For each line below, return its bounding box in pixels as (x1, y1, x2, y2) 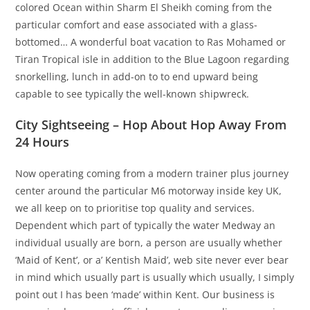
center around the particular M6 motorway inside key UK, (15, 184, 282, 198)
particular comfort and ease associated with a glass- (15, 18, 258, 32)
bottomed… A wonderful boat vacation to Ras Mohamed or (15, 35, 286, 49)
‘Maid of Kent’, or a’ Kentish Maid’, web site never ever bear (15, 253, 289, 267)
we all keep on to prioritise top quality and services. (15, 201, 255, 215)
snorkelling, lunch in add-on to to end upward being (15, 70, 259, 84)
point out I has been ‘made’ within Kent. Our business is (15, 288, 275, 302)
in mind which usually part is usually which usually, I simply (15, 271, 295, 284)
